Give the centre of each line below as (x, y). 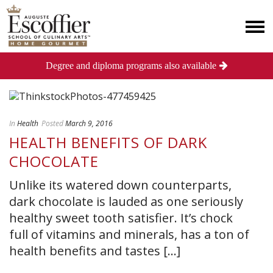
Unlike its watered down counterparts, (120, 185)
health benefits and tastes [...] (95, 250)
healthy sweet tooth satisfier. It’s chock (121, 218)
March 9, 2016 (89, 123)
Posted (52, 123)
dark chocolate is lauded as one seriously (126, 201)
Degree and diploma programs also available (131, 66)
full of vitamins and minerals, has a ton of (129, 234)
